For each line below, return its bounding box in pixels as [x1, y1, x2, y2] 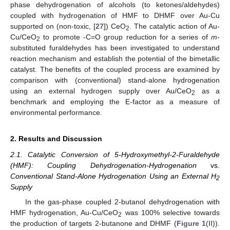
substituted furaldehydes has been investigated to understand [10, 44, 220, 52]
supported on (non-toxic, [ [10, 22, 95, 31]
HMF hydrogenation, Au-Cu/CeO [10, 208, 119, 217]
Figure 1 [176, 219, 206, 227]
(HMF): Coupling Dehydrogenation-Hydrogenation [10, 161, 210, 170]
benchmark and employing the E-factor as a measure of [10, 98, 220, 106]
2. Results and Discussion [10, 135, 102, 143]
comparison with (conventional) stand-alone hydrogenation [10, 76, 220, 85]
